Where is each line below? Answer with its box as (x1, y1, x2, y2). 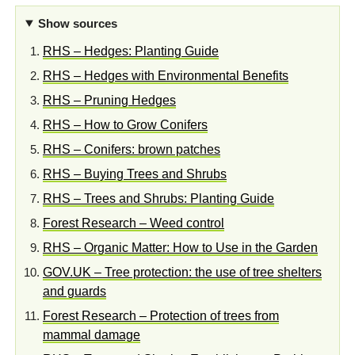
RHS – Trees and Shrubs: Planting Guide (43, 191, 274, 205)
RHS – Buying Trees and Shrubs (43, 166, 227, 181)
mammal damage (43, 327, 140, 342)
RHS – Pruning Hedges (43, 93, 176, 107)
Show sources (37, 16, 117, 30)
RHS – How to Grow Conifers (43, 117, 208, 132)
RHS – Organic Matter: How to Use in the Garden (43, 240, 318, 254)
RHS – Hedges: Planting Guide (43, 44, 219, 58)
